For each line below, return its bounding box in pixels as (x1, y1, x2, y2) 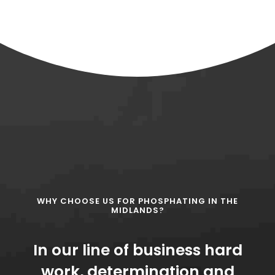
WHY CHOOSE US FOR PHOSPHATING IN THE (37, 195, 238, 207)
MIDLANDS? (110, 204, 165, 217)
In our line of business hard (33, 239, 242, 261)
